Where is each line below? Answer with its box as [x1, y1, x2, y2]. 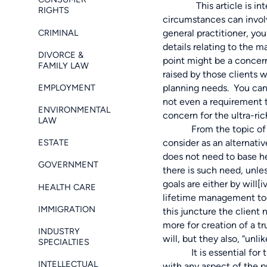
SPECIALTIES [38, 237, 89, 248]
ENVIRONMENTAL [38, 104, 110, 116]
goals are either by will [163, 178, 257, 190]
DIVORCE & [38, 49, 83, 60]
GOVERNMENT [38, 159, 98, 170]
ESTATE [38, 137, 69, 148]
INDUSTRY [38, 226, 80, 237]
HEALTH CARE [38, 181, 96, 193]
